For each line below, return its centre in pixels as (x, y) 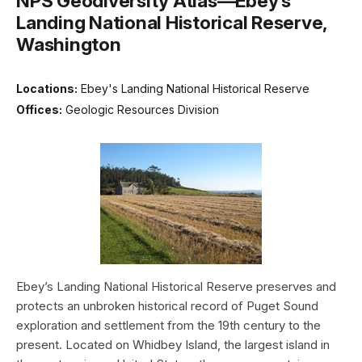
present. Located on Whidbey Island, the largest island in (173, 344)
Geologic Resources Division (142, 109)
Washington (69, 44)
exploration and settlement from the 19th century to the (168, 325)
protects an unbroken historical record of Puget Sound (167, 305)
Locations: (47, 89)
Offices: (39, 109)
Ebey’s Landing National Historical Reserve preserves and (176, 286)
